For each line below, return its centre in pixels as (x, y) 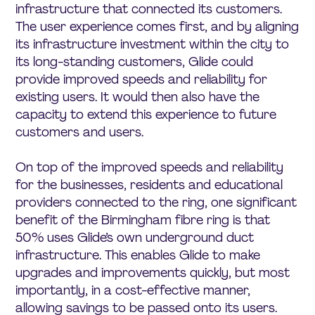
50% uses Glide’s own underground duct (135, 237)
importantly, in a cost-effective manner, (133, 290)
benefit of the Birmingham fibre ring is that (143, 220)
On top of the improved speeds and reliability (150, 167)
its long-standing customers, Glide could (135, 62)
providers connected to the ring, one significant (156, 202)
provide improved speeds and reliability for (142, 79)
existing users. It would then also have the (138, 97)
